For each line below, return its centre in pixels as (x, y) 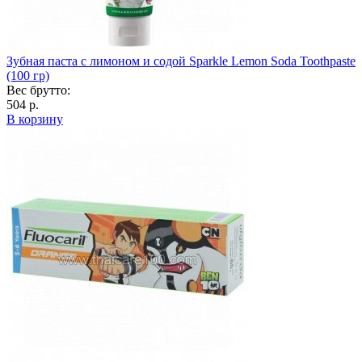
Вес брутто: (38, 90)
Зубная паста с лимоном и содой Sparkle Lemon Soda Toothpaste (181, 61)
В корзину (35, 119)
